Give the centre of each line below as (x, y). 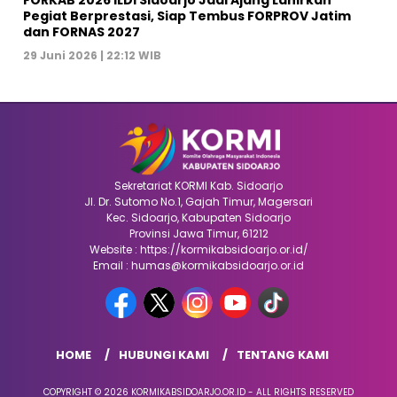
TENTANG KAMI (282, 354)
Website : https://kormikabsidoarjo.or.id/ (198, 249)
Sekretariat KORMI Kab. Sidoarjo (198, 185)
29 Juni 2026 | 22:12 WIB (92, 55)
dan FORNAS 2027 (82, 31)
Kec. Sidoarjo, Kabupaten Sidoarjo (198, 217)
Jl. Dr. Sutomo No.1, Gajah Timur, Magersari (198, 201)
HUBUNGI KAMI (163, 354)
